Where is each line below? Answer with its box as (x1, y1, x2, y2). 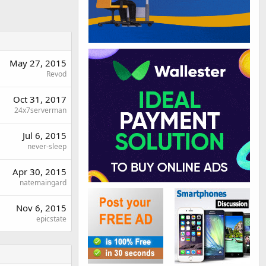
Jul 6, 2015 (23, 129, 66, 141)
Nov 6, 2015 (16, 201, 66, 214)
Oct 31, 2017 (13, 93, 66, 105)
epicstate (36, 213, 66, 224)
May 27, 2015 (9, 56, 66, 69)
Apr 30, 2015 (12, 165, 66, 178)
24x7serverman (14, 104, 66, 115)
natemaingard (20, 177, 66, 188)
